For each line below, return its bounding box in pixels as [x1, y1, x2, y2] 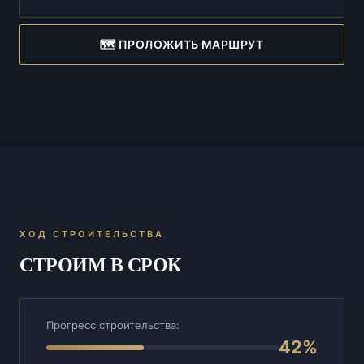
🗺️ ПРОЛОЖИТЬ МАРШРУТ [100, 37, 264, 51]
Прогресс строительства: [46, 318, 180, 331]
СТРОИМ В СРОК [19, 254, 181, 275]
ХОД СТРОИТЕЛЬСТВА [19, 228, 164, 240]
